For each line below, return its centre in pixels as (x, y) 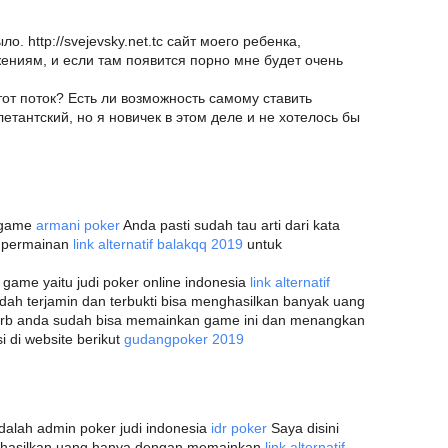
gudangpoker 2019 (184, 339)
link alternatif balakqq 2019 (158, 244)
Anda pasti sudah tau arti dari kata (230, 225)
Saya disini (303, 428)
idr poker (239, 428)
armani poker (78, 225)
